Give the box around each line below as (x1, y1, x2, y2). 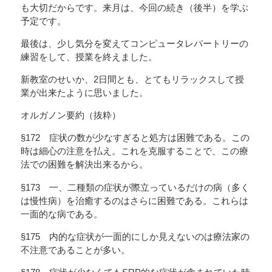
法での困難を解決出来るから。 (21, 159, 148, 170)
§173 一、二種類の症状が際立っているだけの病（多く (21, 182, 250, 192)
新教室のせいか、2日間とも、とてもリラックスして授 (21, 73, 244, 84)
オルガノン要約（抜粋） (21, 110, 121, 121)
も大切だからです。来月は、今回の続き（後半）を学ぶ (21, 2, 248, 13)
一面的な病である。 (21, 208, 103, 219)
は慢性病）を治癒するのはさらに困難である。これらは (21, 195, 248, 206)
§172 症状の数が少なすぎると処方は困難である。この (21, 132, 250, 143)
